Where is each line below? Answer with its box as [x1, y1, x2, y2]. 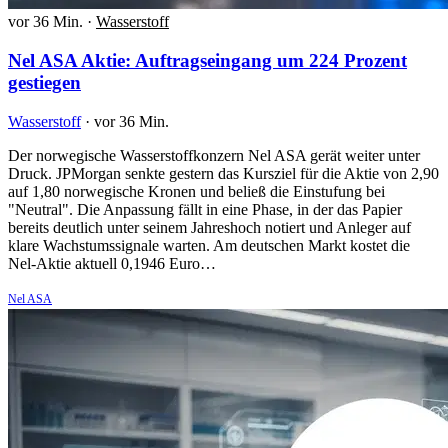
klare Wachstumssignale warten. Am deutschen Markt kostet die [8, 236, 410, 254]
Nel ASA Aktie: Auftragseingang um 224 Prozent [8, 49, 407, 71]
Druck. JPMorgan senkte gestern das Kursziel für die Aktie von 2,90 [8, 164, 439, 182]
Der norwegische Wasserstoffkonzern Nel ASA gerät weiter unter [8, 146, 420, 164]
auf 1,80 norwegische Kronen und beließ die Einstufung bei [8, 182, 385, 200]
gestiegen [8, 71, 81, 93]
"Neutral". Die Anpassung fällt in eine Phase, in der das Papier [8, 200, 402, 218]
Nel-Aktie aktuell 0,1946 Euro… [8, 254, 216, 272]
